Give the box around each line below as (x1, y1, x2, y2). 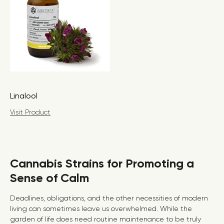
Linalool (10, 91, 37, 100)
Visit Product (10, 108, 50, 116)
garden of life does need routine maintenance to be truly (10, 215, 201, 223)
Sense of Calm (10, 170, 89, 185)
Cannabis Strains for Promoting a (10, 156, 194, 170)
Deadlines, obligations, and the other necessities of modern (10, 194, 208, 202)
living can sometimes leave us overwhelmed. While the (10, 204, 192, 212)
